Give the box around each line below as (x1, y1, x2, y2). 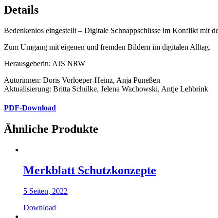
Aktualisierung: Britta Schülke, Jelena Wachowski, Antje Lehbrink (4, 84, 208, 93)
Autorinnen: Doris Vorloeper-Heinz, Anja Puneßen (4, 75, 160, 84)
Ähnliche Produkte (4, 123, 98, 136)
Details (4, 3, 38, 16)
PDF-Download (4, 103, 56, 112)
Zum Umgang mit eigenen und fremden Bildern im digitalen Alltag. (4, 42, 211, 51)
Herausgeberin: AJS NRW (4, 59, 85, 68)
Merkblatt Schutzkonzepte (23, 163, 156, 177)
